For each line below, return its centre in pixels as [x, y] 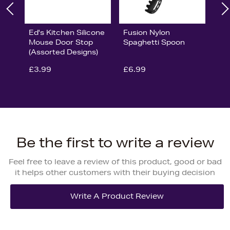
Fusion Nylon [146, 32]
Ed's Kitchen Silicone [67, 32]
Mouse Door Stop [61, 42]
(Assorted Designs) [63, 52]
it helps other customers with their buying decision [115, 172]
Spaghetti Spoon [154, 42]
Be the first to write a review [115, 142]
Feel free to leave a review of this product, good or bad [115, 161]
